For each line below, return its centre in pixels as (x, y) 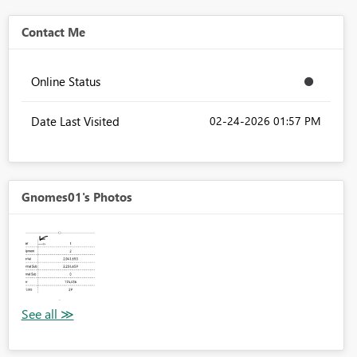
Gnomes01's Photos (76, 197)
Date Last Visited (75, 122)
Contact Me (53, 32)
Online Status (65, 82)
